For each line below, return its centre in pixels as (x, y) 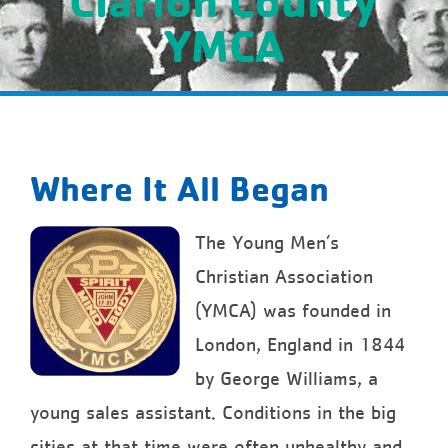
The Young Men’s (267, 242)
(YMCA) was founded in (293, 310)
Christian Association (284, 276)
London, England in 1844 (300, 344)
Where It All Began (179, 187)
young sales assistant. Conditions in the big (213, 412)
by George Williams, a (286, 378)
